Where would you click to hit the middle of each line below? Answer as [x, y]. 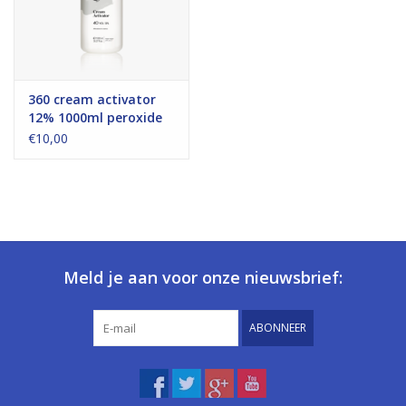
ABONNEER [277, 328]
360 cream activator [92, 100]
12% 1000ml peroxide [95, 118]
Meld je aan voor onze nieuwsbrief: [203, 278]
